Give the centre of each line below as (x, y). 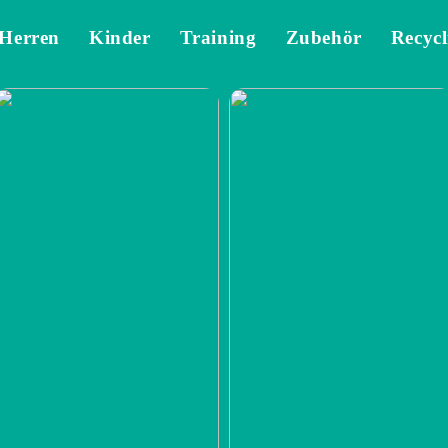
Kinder (120, 37)
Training (218, 37)
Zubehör (323, 37)
